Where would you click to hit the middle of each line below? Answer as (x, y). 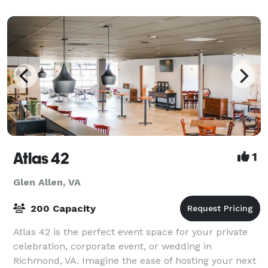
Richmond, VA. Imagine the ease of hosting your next (135, 260)
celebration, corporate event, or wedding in (112, 246)
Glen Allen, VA (47, 182)
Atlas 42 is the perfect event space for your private (130, 232)
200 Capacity (62, 208)
